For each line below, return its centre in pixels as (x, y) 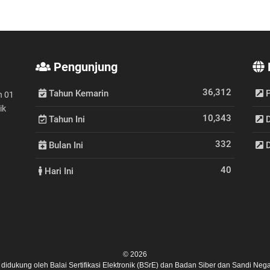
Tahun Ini (66, 119)
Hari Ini (58, 171)
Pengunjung (84, 67)
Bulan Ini (65, 145)
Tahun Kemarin (77, 93)
